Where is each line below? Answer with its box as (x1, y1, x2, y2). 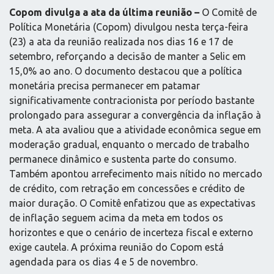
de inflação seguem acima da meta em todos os (9, 212, 223, 223)
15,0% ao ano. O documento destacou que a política (9, 65, 242, 76)
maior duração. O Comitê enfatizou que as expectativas (9, 197, 256, 209)
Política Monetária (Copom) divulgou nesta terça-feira (9, 21, 248, 32)
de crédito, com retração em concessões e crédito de (9, 182, 245, 194)
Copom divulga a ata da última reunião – (9, 6, 202, 18)
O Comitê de (202, 6, 257, 18)
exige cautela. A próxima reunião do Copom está (9, 241, 224, 253)
